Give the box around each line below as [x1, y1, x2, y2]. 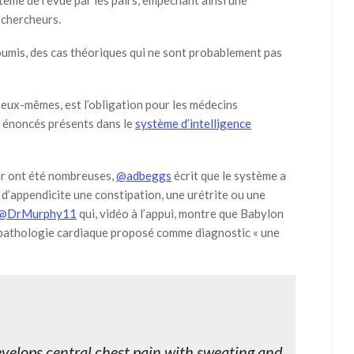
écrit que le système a [171, 168, 286, 183]
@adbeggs [116, 168, 171, 183]
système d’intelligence [135, 116, 251, 130]
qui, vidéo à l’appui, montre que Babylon [77, 206, 284, 220]
